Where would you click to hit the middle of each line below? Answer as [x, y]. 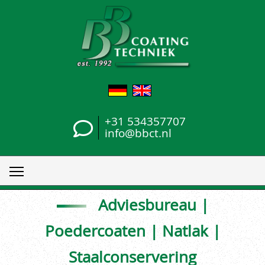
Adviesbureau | [153, 205]
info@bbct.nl [138, 133]
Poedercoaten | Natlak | [132, 231]
